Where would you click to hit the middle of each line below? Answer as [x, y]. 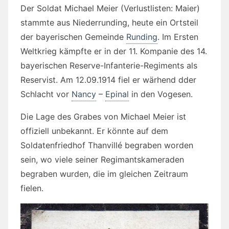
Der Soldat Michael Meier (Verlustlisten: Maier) [110, 8]
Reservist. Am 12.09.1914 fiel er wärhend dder [108, 80]
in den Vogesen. [161, 94]
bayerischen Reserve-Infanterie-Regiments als [109, 66]
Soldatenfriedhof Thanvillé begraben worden [107, 145]
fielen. [32, 188]
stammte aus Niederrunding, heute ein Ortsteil [109, 23]
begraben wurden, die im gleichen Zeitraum [104, 174]
